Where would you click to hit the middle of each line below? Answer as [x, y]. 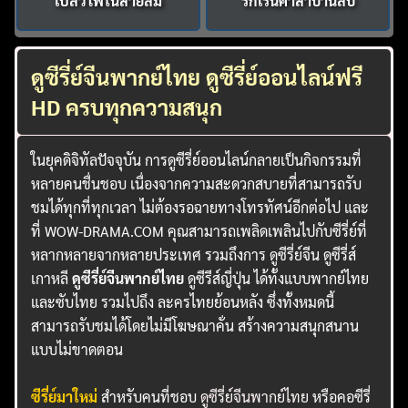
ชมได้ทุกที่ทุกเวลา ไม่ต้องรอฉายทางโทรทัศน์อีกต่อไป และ [200, 207]
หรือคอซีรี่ [340, 396]
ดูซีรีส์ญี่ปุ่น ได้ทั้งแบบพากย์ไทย [277, 278]
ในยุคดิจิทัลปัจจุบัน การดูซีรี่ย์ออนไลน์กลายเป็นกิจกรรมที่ [197, 159]
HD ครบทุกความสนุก [127, 106]
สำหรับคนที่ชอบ [151, 396]
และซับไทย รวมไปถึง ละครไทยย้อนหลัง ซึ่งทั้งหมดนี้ [183, 301]
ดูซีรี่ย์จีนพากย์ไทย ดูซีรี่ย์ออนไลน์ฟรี [197, 76]
